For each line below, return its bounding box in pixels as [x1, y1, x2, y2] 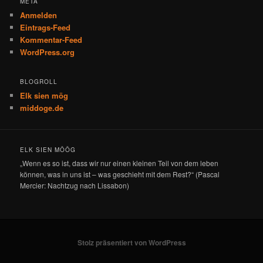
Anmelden [20, 9, 58, 21]
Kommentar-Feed [20, 34, 83, 46]
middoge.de [20, 102, 64, 113]
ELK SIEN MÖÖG [20, 146, 76, 154]
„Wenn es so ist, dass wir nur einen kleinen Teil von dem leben [20, 158, 219, 168]
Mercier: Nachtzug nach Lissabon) [20, 180, 130, 191]
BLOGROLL [20, 77, 58, 86]
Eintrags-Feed [20, 22, 71, 33]
